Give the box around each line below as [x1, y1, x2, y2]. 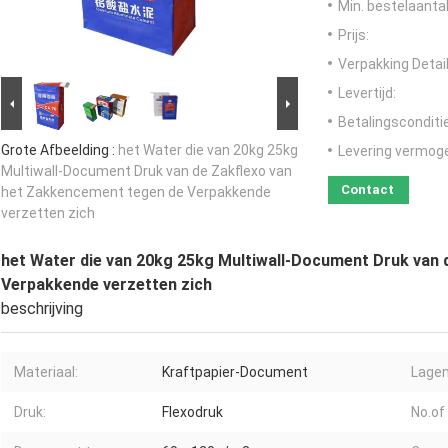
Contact [341, 182, 394, 198]
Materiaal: [14, 364, 78, 381]
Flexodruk [162, 404, 223, 421]
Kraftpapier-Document [162, 364, 308, 381]
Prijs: [338, 27, 369, 44]
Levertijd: [338, 85, 396, 102]
